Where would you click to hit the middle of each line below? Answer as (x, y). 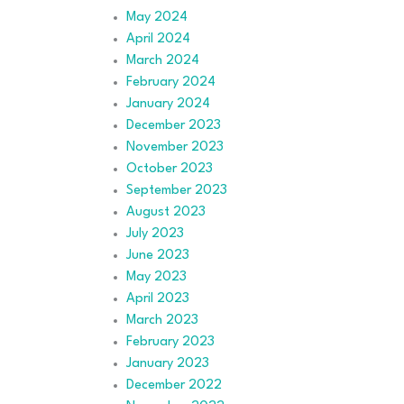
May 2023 (156, 277)
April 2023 (158, 298)
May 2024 (157, 17)
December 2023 (174, 125)
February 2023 (170, 342)
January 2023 (168, 363)
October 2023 (170, 169)
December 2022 (174, 385)
